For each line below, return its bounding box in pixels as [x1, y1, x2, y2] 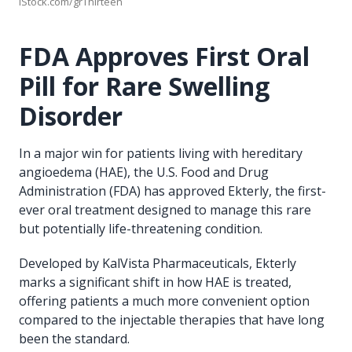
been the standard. [19, 330, 130, 348]
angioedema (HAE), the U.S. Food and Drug [19, 163, 269, 181]
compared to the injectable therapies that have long [19, 311, 324, 329]
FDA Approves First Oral [19, 39, 310, 74]
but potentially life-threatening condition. [19, 220, 262, 238]
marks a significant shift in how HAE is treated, [19, 273, 291, 291]
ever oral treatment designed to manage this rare [19, 201, 311, 219]
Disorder [19, 99, 123, 134]
